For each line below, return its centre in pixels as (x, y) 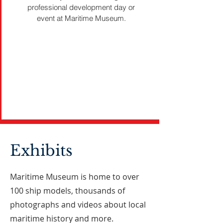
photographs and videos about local (78, 205)
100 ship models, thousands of (67, 191)
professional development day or (81, 7)
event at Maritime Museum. (81, 18)
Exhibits (41, 151)
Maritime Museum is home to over (75, 177)
